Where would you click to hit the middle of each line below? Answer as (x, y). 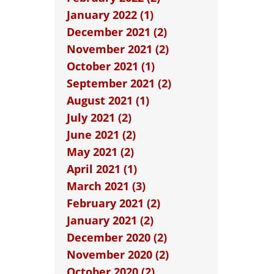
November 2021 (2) (117, 49)
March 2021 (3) (106, 186)
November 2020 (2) (117, 254)
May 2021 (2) (100, 152)
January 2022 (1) (110, 15)
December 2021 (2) (117, 32)
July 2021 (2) (99, 117)
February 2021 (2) (113, 203)
